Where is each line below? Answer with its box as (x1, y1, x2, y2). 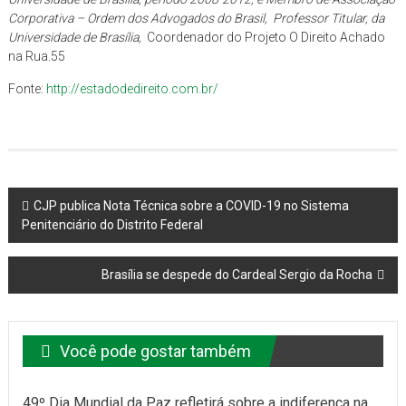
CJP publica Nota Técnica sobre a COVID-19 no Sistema (33, 198, 349, 213)
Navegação (6, 187, 132, 217)
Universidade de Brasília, (7, 29, 144, 44)
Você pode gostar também (59, 341, 251, 361)
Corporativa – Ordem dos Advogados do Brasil (7, 10, 265, 25)
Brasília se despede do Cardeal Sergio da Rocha (101, 266, 373, 282)
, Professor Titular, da (264, 10, 384, 25)
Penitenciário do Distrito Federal (21, 217, 203, 232)
